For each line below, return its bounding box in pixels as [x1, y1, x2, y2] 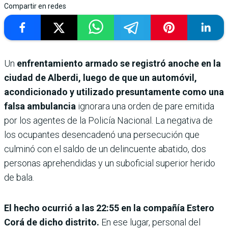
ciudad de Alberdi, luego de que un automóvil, [4, 72, 197, 83]
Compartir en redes [4, 2, 66, 11]
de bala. [4, 172, 34, 183]
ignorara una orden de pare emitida [76, 101, 214, 112]
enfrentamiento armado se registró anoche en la [17, 58, 221, 69]
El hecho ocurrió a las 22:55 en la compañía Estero [4, 203, 214, 214]
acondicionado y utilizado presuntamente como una [4, 87, 224, 98]
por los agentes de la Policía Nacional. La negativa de [4, 115, 213, 126]
